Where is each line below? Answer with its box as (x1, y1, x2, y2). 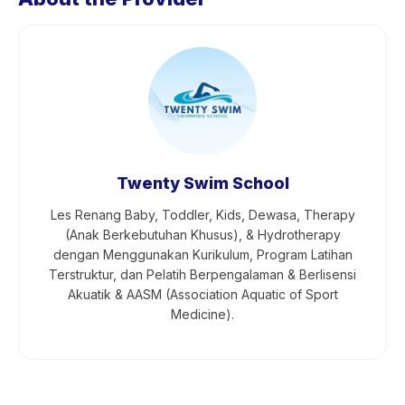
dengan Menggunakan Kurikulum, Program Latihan (52, 247, 353, 262)
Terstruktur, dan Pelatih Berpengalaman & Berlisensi (49, 267, 356, 282)
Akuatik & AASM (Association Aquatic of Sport (67, 287, 338, 302)
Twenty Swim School (116, 174, 289, 193)
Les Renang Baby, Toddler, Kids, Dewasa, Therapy (50, 207, 355, 222)
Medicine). (171, 306, 234, 322)
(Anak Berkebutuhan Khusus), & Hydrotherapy (64, 227, 341, 242)
